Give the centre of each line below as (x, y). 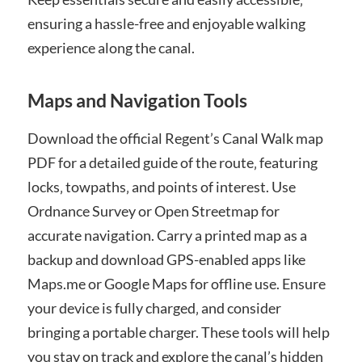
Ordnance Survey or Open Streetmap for (153, 210)
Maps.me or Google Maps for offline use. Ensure (176, 283)
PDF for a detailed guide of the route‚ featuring (172, 162)
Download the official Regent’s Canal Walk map (175, 138)
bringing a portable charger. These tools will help (178, 332)
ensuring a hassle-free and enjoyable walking (166, 23)
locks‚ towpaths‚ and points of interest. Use (161, 186)
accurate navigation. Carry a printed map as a (167, 235)
